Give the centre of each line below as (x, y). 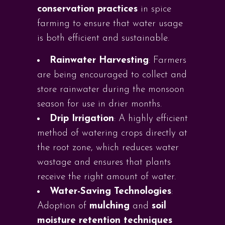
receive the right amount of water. (106, 177)
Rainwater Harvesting (99, 61)
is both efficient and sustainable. (103, 38)
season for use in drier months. (99, 104)
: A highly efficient (151, 119)
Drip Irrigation (82, 119)
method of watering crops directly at (112, 133)
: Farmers (167, 61)
